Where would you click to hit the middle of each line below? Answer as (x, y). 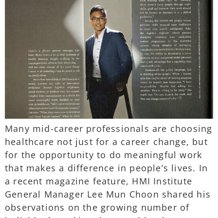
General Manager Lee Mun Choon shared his (108, 194)
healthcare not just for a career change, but (106, 141)
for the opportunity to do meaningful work (104, 154)
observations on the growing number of (97, 207)
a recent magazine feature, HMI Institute (99, 181)
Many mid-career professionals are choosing (109, 128)
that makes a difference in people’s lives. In (107, 168)
